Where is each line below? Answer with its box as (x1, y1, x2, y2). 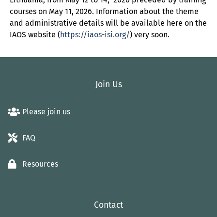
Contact (94, 200, 123, 211)
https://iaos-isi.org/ (60, 30, 130, 39)
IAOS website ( (10, 30, 60, 39)
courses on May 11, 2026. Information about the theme (10, 7, 199, 16)
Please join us (22, 107, 70, 117)
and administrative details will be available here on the (10, 18, 207, 28)
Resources (22, 159, 58, 169)
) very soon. (130, 30, 170, 39)
